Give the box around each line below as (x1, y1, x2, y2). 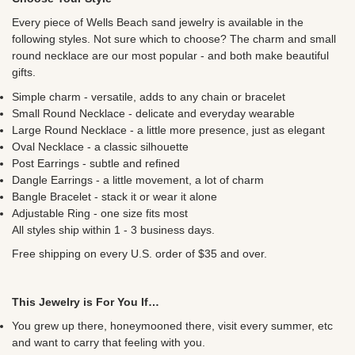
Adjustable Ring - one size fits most (12, 206, 188, 219)
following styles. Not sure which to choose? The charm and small (12, 32, 336, 46)
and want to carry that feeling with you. (12, 336, 205, 349)
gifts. (12, 66, 36, 79)
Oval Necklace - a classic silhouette (12, 139, 189, 153)
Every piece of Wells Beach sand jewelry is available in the (12, 16, 303, 29)
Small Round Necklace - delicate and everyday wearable (12, 106, 295, 120)
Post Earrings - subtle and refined (12, 156, 180, 170)
